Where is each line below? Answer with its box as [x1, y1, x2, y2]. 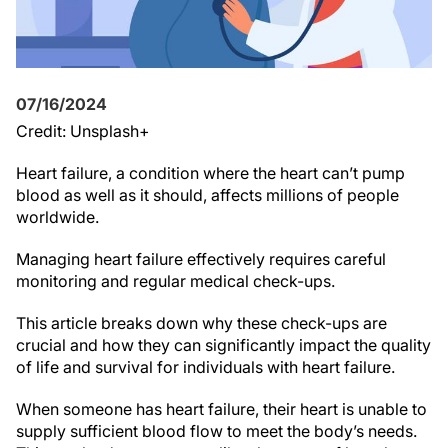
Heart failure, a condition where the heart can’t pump [16, 163, 405, 183]
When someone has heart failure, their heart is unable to [16, 399, 427, 419]
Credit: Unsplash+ [16, 121, 150, 141]
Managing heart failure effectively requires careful [16, 249, 386, 269]
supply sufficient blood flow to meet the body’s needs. [16, 421, 417, 441]
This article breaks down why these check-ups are [16, 313, 387, 333]
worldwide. [16, 207, 99, 227]
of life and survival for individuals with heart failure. [16, 357, 395, 377]
